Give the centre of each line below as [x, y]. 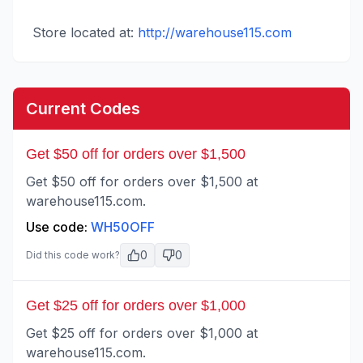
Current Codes [83, 109]
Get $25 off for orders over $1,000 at [142, 333]
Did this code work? [73, 255]
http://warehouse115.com [215, 32]
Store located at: [83, 32]
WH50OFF [123, 227]
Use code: [58, 227]
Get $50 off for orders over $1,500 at [142, 181]
